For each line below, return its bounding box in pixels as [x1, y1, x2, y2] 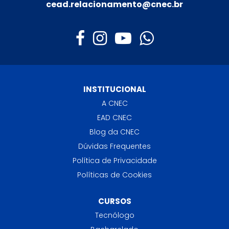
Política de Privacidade [72, 155, 157, 166]
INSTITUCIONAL [83, 84, 146, 95]
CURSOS [98, 196, 131, 207]
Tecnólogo [95, 210, 134, 221]
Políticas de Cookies [77, 170, 152, 180]
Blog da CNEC [89, 127, 140, 138]
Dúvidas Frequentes [78, 141, 151, 152]
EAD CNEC [97, 112, 132, 123]
